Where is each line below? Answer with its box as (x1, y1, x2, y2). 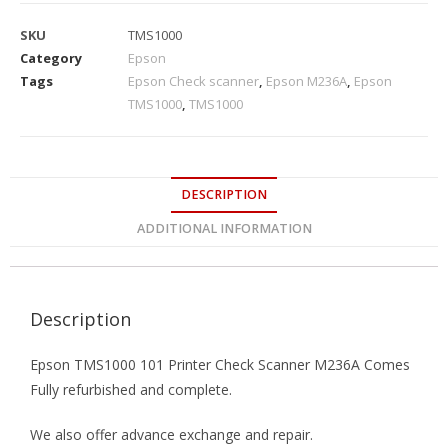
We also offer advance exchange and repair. (30, 424, 313, 444)
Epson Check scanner (128, 71, 259, 90)
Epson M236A (266, 71, 347, 90)
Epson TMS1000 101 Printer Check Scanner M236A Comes (30, 354, 410, 374)
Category (20, 48, 82, 67)
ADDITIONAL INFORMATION (136, 219, 312, 237)
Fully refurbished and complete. (30, 379, 232, 399)
